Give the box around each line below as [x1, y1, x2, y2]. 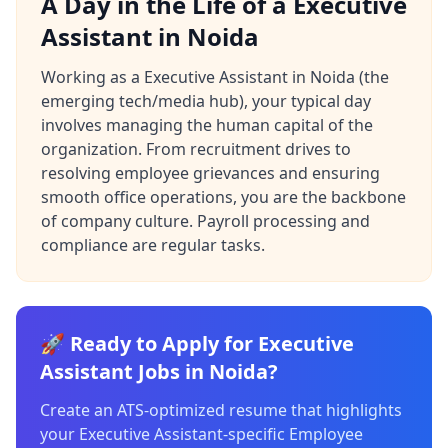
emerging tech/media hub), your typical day [41, 90, 371, 112]
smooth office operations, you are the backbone [41, 186, 406, 208]
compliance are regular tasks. [41, 234, 265, 256]
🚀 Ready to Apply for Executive [40, 330, 354, 357]
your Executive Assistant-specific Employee [40, 423, 363, 445]
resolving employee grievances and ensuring [41, 162, 380, 184]
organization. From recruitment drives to [41, 138, 351, 160]
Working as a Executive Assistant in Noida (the [41, 66, 389, 88]
